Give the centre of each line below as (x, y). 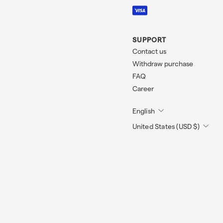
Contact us (149, 52)
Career (143, 89)
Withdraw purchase (163, 64)
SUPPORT (149, 40)
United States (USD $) (166, 127)
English (143, 111)
